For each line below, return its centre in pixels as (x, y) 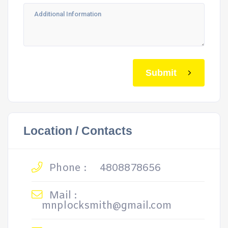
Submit (161, 73)
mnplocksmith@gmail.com (107, 206)
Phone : (66, 168)
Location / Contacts (78, 131)
